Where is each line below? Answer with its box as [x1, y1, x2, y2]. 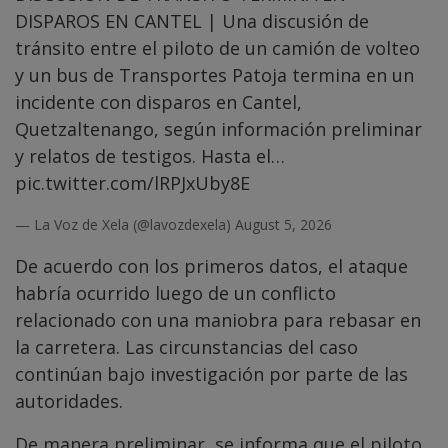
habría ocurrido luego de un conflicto [15, 280, 336, 305]
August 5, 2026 [235, 214, 332, 234]
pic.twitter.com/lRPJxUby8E [15, 170, 250, 195]
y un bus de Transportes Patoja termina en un [15, 62, 414, 87]
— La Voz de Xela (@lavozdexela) [15, 214, 235, 234]
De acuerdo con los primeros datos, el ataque [15, 253, 408, 278]
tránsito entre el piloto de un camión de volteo [15, 35, 420, 60]
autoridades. [15, 388, 123, 413]
